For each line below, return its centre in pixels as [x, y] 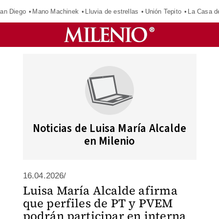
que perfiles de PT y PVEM [98, 203]
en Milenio [109, 141]
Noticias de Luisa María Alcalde [109, 128]
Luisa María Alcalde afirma [100, 190]
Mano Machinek [55, 11]
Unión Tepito [163, 11]
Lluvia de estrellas [112, 11]
